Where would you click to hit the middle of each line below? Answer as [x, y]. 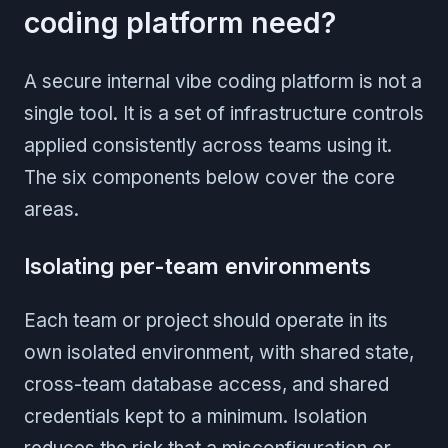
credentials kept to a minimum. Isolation [195, 416]
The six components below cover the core [209, 177]
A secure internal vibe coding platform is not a [223, 81]
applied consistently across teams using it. [208, 145]
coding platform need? [180, 22]
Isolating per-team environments [197, 265]
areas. [51, 209]
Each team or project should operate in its [206, 320]
